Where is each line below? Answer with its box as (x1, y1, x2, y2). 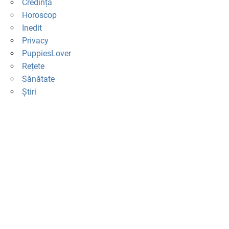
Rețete (21, 61, 44, 72)
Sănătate (21, 74, 55, 84)
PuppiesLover (21, 49, 71, 59)
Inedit (21, 23, 42, 33)
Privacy (21, 36, 49, 46)
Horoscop (21, 10, 57, 20)
